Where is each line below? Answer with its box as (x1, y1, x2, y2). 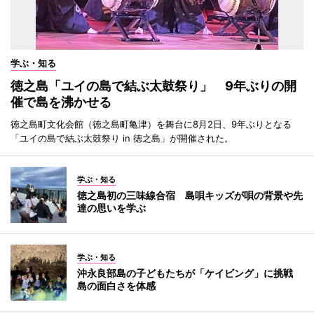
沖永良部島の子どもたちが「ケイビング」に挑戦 (77, 267, 303, 279)
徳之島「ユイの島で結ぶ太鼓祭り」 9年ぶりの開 (11, 78, 296, 93)
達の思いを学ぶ (77, 202, 146, 214)
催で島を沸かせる (11, 95, 111, 109)
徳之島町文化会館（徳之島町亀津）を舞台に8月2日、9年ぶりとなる (11, 118, 292, 130)
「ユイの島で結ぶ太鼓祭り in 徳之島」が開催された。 (11, 132, 233, 144)
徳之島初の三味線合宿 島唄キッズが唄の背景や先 (77, 189, 303, 201)
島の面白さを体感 (77, 280, 156, 292)
